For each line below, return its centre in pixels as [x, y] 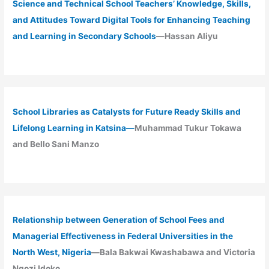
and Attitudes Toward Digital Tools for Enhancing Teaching [132, 20]
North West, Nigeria [52, 252]
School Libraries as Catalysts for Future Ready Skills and [127, 111]
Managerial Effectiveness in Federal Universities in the [123, 236]
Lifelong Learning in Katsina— [74, 128]
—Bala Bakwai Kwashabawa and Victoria [174, 252]
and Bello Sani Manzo [56, 144]
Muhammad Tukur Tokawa [188, 128]
